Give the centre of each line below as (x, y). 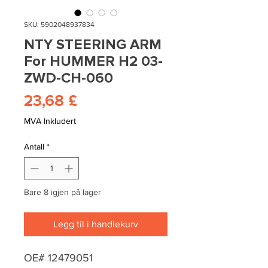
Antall (34, 147)
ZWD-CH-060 (68, 78)
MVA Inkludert (50, 121)
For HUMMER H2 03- (93, 62)
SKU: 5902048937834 (59, 25)
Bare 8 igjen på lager (63, 192)
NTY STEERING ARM (93, 45)
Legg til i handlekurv (96, 224)
